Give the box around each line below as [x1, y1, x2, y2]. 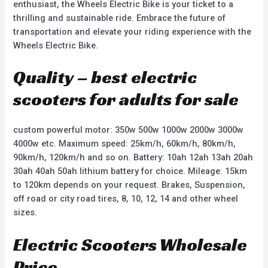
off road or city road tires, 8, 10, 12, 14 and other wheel [13, 193, 239, 205]
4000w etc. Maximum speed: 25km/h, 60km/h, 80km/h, [13, 138, 236, 150]
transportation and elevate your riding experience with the [13, 26, 252, 37]
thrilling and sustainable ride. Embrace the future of [13, 12, 226, 23]
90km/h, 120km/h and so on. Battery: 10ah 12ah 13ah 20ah [13, 152, 254, 163]
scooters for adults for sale [13, 88, 239, 111]
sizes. [13, 207, 38, 218]
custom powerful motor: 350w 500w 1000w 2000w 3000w [13, 124, 244, 136]
